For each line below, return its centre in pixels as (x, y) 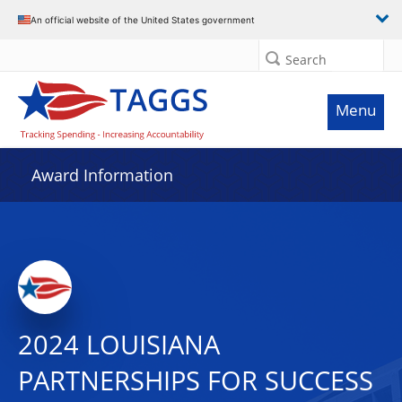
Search (306, 60)
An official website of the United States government (143, 19)
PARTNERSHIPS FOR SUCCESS (196, 380)
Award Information (102, 175)
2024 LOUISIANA (119, 345)
